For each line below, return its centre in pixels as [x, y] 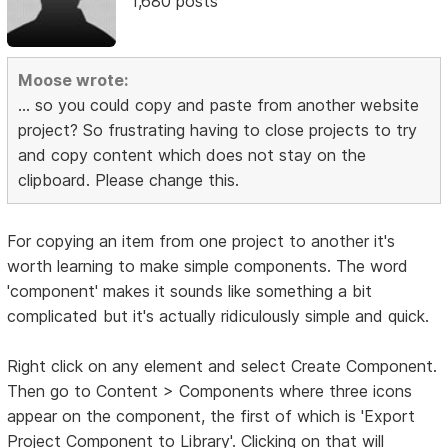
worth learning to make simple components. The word [208, 266]
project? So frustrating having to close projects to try [218, 130]
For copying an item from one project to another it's [201, 241]
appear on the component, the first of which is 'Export [211, 416]
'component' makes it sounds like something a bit [190, 291]
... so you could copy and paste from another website [219, 105]
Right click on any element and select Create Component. [222, 366]
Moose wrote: [73, 80]
